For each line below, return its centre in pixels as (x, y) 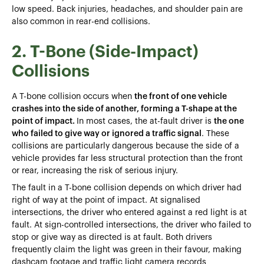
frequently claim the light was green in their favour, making (127, 250)
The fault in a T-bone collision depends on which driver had (127, 188)
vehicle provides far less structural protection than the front (127, 158)
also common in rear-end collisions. (81, 22)
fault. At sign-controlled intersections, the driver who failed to (131, 225)
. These (215, 133)
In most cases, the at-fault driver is (145, 121)
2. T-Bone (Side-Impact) (105, 52)
